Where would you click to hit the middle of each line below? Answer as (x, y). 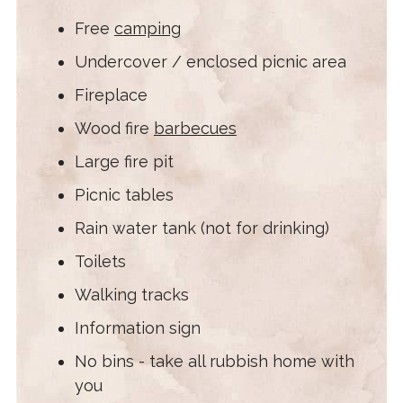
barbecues (195, 128)
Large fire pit (124, 161)
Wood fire (114, 128)
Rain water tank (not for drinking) (201, 228)
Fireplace (111, 94)
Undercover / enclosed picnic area (210, 61)
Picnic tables (124, 194)
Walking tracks (131, 294)
